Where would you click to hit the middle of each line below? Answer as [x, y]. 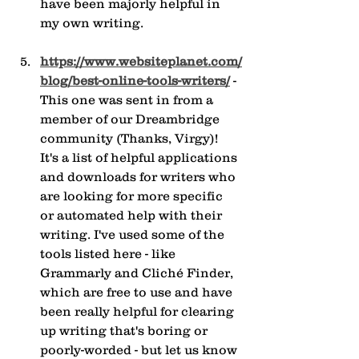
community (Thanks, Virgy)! [131, 138]
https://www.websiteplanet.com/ [141, 61]
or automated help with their [133, 215]
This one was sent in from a [128, 100]
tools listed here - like [109, 254]
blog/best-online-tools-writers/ [135, 81]
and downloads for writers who [139, 177]
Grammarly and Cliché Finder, [138, 273]
